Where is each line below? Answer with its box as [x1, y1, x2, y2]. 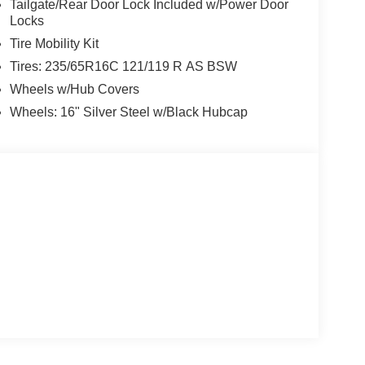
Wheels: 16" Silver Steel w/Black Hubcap [9, 104, 248, 119]
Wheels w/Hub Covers [9, 81, 139, 96]
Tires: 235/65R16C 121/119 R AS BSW [9, 59, 237, 73]
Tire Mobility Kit [9, 36, 99, 51]
